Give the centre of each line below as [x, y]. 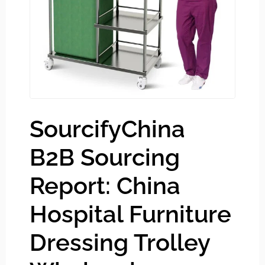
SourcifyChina [107, 129]
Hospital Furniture [130, 214]
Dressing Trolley [120, 243]
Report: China [105, 186]
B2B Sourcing [105, 157]
